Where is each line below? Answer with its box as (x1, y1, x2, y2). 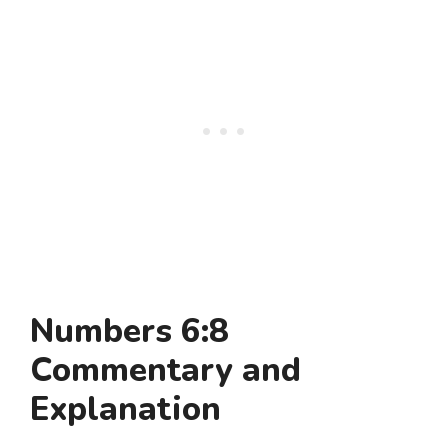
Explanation (30, 387, 221, 433)
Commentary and (30, 348, 301, 394)
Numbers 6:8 (30, 309, 229, 355)
